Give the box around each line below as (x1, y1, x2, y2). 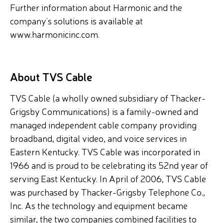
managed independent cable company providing (10, 118, 197, 130)
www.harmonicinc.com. (10, 28, 100, 40)
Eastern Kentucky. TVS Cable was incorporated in (10, 145, 200, 157)
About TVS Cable (10, 69, 92, 84)
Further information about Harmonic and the (10, 1, 182, 13)
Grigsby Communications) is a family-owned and (10, 105, 198, 117)
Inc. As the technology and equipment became (10, 199, 188, 211)
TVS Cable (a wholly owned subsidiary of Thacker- (10, 92, 206, 104)
